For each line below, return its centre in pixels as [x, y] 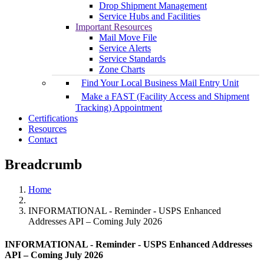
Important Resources [114, 27]
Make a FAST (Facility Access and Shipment [165, 97]
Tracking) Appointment [119, 108]
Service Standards [132, 59]
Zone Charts [122, 70]
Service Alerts [125, 48]
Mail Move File [128, 38]
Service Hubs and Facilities [150, 16]
